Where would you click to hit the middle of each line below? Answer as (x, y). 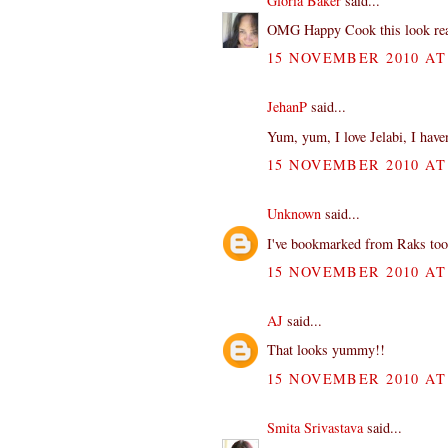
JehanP (287, 107)
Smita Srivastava (315, 428)
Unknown (294, 214)
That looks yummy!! (326, 350)
